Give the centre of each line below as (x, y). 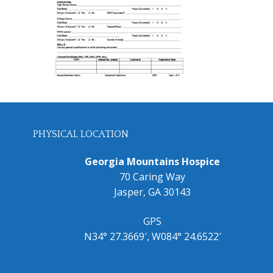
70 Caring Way (152, 177)
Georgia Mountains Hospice (152, 162)
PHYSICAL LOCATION (81, 134)
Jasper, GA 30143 (152, 192)
